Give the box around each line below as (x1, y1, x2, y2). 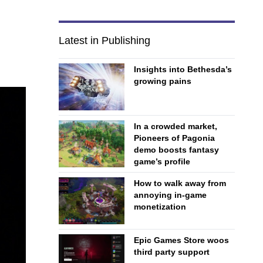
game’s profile (134, 157, 190, 166)
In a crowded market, (134, 122, 217, 131)
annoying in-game (134, 190, 207, 200)
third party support (134, 247, 210, 257)
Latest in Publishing (59, 35, 150, 46)
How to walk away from (134, 178, 226, 188)
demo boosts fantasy (134, 145, 219, 154)
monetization (134, 202, 186, 211)
